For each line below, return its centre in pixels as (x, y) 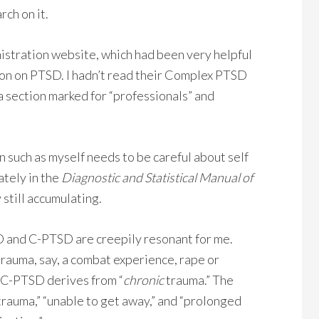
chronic (143, 280)
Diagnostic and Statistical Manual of (157, 177)
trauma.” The (199, 280)
